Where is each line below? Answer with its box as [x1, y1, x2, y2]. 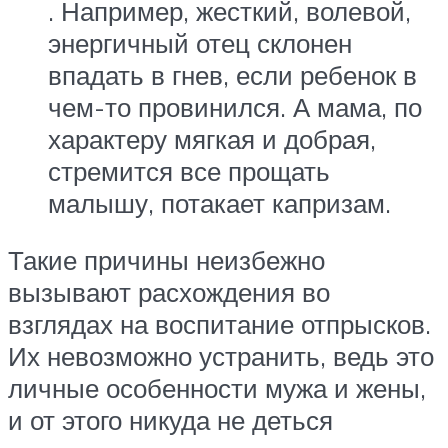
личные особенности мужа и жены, [8, 372, 426, 405]
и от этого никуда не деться [8, 404, 333, 437]
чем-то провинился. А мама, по [48, 90, 422, 123]
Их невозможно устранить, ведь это [8, 340, 434, 373]
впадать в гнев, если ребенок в [48, 58, 417, 91]
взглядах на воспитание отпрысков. [8, 308, 431, 341]
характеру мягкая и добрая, [48, 122, 376, 155]
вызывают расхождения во [8, 276, 330, 309]
